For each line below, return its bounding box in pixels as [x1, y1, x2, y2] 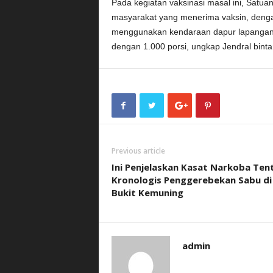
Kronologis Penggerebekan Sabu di [111, 174, 272, 186]
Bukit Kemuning [111, 186, 183, 199]
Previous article [111, 146, 165, 157]
